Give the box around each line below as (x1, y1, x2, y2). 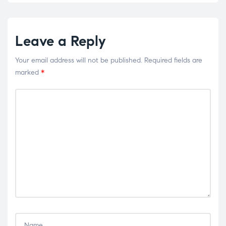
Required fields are (144, 55, 202, 65)
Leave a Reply (15, 32, 106, 50)
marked (15, 68, 41, 77)
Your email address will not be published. (15, 55, 142, 65)
